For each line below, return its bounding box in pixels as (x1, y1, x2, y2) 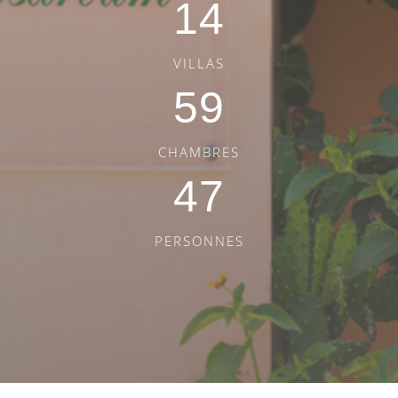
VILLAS (173, 53, 225, 72)
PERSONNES (154, 231, 244, 250)
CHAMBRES (158, 142, 240, 161)
